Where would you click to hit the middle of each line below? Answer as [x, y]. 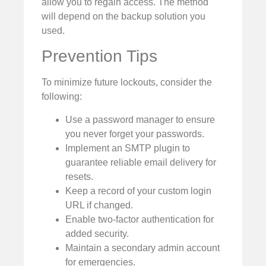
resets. [79, 176]
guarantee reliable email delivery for [141, 162]
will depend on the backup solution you [123, 16]
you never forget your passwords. [135, 134]
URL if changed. [99, 205]
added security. [97, 233]
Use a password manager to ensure [140, 119]
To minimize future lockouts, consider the [127, 83]
